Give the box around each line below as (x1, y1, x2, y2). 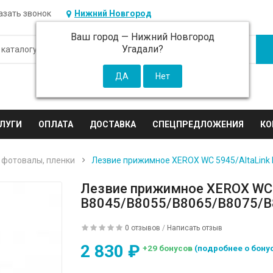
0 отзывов (125, 224, 161, 232)
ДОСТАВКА (90, 119, 136, 129)
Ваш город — (71, 31, 132, 43)
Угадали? (122, 43, 164, 55)
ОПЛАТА (38, 119, 74, 129)
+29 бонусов (143, 243, 195, 253)
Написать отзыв (167, 224, 223, 232)
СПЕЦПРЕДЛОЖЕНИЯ (152, 119, 244, 129)
